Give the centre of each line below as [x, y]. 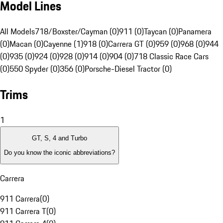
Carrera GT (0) [132, 44]
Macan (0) [26, 44]
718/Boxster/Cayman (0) [77, 32]
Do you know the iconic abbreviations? [59, 152]
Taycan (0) [161, 32]
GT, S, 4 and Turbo [59, 138]
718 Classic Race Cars [171, 56]
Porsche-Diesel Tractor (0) [128, 69]
